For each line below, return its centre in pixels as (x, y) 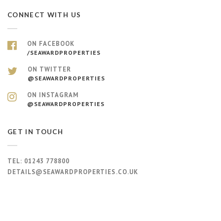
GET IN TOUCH (36, 132)
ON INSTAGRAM (53, 95)
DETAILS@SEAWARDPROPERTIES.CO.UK (73, 172)
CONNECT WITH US (44, 15)
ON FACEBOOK (51, 44)
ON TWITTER (50, 69)
